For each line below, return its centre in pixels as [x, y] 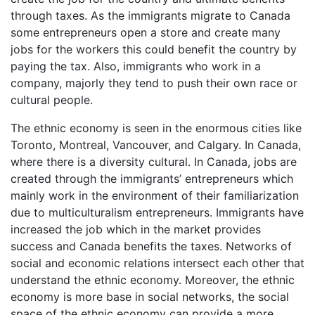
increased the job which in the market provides [136, 229]
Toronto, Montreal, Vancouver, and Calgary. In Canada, [156, 145]
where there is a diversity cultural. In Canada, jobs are [154, 162]
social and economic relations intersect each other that [157, 263]
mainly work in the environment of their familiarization [155, 195]
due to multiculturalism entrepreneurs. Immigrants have [157, 212]
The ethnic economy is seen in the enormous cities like [156, 128]
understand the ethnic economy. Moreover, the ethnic [153, 280]
